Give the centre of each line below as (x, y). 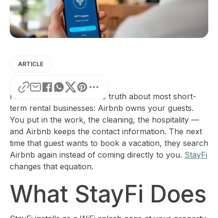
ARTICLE (31, 64)
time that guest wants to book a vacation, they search (109, 143)
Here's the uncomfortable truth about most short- (103, 96)
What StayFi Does (108, 194)
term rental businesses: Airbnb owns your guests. (102, 108)
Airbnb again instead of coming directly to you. (97, 155)
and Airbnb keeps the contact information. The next (106, 131)
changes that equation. (52, 166)
